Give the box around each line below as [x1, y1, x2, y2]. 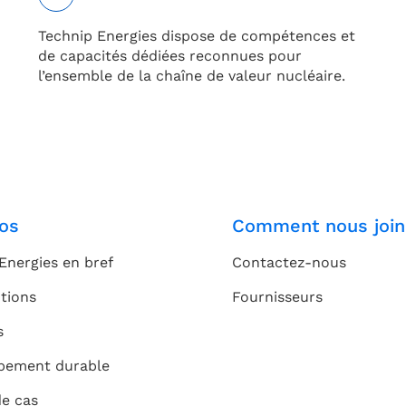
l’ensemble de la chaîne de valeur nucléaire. [38, 67, 345, 85]
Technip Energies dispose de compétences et [38, 27, 355, 45]
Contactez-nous [232, 254, 346, 272]
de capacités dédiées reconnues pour [38, 47, 302, 65]
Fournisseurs [232, 288, 323, 306]
